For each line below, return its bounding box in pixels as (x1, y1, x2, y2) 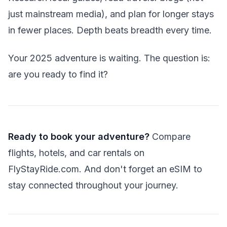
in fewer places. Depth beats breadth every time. (8, 25, 212, 36)
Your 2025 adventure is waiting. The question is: (8, 52, 210, 63)
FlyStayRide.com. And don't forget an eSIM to (8, 163, 202, 174)
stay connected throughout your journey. (8, 179, 178, 191)
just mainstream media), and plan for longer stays (8, 9, 214, 20)
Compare (149, 131, 191, 142)
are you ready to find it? (8, 68, 108, 80)
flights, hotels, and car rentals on (8, 147, 144, 158)
